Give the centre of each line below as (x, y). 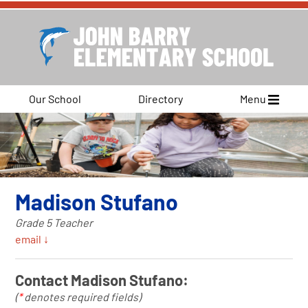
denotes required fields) (82, 296)
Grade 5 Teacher (54, 222)
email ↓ (32, 239)
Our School (55, 98)
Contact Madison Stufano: (102, 279)
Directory (160, 98)
